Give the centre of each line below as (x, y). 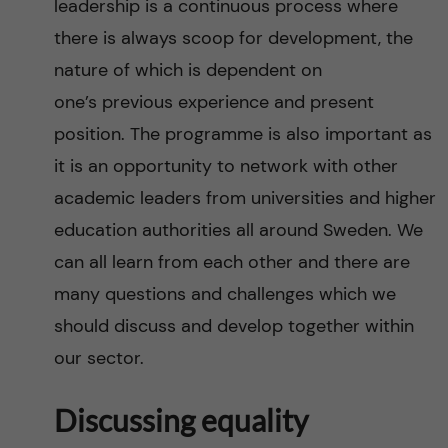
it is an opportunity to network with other (225, 166)
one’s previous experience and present (213, 102)
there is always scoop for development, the (233, 38)
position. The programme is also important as (242, 134)
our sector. (98, 358)
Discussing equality (180, 420)
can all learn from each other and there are (231, 262)
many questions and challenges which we (224, 294)
